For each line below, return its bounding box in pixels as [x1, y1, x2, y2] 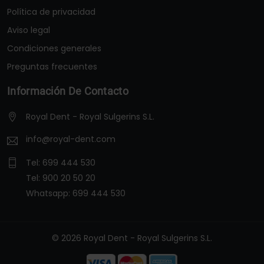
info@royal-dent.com [24, 133, 115, 146]
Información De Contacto [7, 85, 128, 98]
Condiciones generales [7, 42, 101, 55]
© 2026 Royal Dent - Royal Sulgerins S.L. [52, 232, 212, 245]
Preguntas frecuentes [7, 61, 97, 73]
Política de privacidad [7, 6, 95, 18]
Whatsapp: [26, 187, 72, 200]
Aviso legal [7, 24, 50, 37]
